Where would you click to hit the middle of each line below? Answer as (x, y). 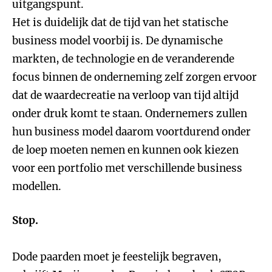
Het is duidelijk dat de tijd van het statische (120, 22)
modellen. (37, 186)
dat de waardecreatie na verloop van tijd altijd (125, 95)
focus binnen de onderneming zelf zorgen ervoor (134, 77)
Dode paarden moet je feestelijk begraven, (117, 257)
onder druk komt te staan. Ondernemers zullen (130, 114)
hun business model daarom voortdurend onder (131, 132)
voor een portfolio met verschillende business (127, 168)
